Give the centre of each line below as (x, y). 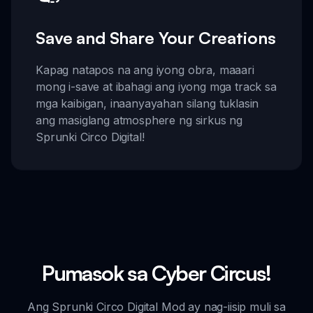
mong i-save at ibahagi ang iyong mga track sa (156, 87)
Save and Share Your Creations (156, 38)
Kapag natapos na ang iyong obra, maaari (145, 70)
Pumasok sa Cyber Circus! (156, 273)
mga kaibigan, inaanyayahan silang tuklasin (147, 104)
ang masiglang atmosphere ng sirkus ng (139, 121)
